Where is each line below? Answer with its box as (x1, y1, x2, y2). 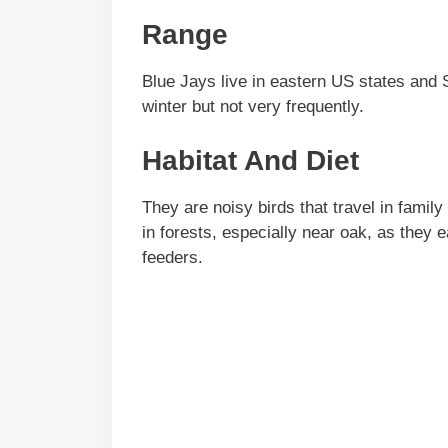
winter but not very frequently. (142, 96, 364, 116)
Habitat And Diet (142, 145, 359, 177)
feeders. (142, 248, 208, 268)
